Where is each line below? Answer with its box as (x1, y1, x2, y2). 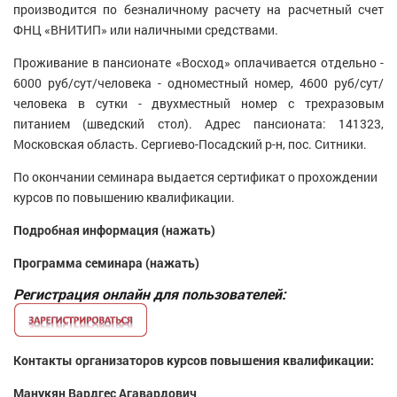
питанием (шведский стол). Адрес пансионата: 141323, (13, 115, 384, 132)
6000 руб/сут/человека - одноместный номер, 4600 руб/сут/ (13, 74, 384, 91)
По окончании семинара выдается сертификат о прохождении (13, 168, 378, 185)
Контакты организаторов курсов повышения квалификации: (13, 352, 374, 369)
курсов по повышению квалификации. (13, 189, 235, 206)
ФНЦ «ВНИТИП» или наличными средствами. (13, 21, 281, 38)
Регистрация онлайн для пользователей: (13, 284, 286, 303)
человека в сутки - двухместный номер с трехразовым (13, 95, 384, 112)
